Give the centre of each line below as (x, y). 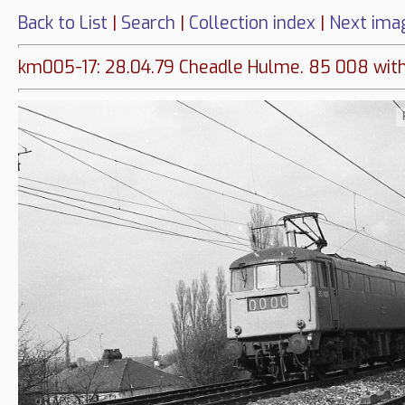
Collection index (252, 23)
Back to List (63, 23)
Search (148, 23)
